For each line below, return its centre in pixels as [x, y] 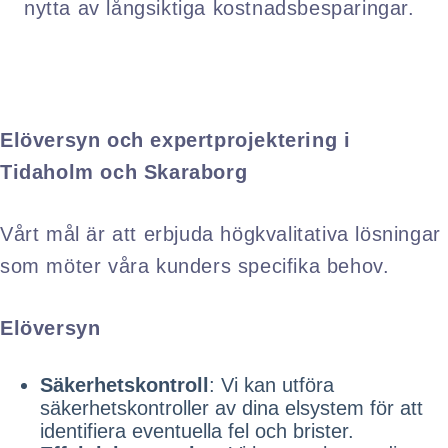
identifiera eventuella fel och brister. [197, 430]
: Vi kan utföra [271, 384]
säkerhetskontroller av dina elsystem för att [231, 407]
